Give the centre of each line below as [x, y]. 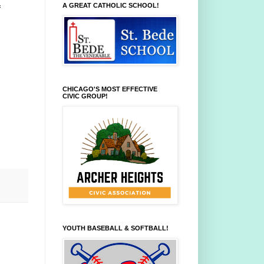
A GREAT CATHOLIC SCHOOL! [111, 6]
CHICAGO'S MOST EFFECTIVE [110, 89]
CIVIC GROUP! [85, 96]
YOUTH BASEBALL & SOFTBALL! [115, 228]
